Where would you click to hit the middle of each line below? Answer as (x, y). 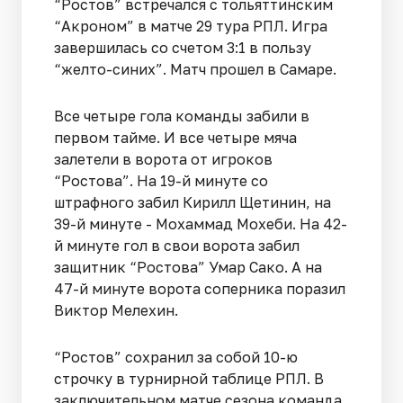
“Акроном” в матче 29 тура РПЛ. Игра (191, 26)
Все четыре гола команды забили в (182, 116)
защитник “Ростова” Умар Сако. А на (188, 267)
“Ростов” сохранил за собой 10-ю (176, 357)
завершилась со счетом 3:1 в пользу (183, 47)
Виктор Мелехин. (116, 310)
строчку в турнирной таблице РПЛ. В (189, 378)
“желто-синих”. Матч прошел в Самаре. (195, 69)
